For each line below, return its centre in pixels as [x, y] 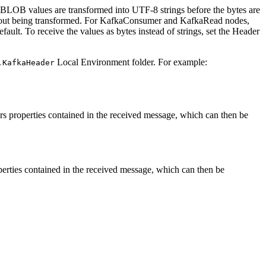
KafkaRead [201, 21]
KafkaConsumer [131, 21]
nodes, [236, 21]
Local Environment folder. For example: [131, 62]
